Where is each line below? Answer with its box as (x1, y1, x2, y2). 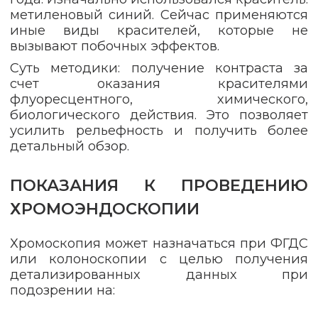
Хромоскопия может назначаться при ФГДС (10, 234, 308, 251)
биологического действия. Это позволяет (10, 106, 308, 123)
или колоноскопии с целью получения (10, 250, 308, 267)
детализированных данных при (10, 265, 308, 283)
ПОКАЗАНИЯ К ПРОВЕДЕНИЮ (10, 175, 308, 195)
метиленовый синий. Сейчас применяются (10, 6, 308, 23)
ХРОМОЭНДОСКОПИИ (10, 198, 199, 219)
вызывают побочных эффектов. (10, 38, 219, 55)
